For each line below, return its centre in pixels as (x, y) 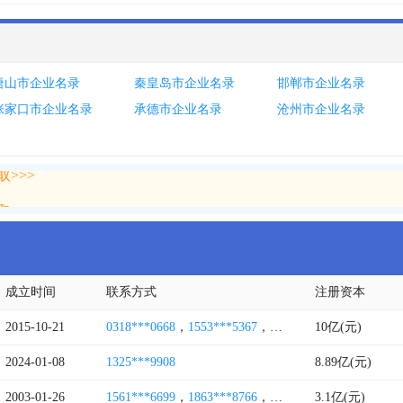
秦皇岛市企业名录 (185, 83)
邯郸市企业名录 (322, 83)
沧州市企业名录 (322, 109)
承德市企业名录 (179, 109)
